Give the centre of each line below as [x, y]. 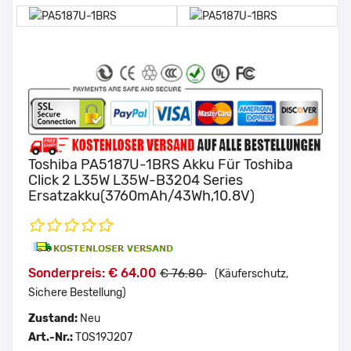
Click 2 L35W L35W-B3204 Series [136, 180]
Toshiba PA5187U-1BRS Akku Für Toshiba [161, 164]
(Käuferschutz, [251, 273]
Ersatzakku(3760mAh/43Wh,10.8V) [141, 195]
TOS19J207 [104, 337]
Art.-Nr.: [52, 337]
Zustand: [54, 318]
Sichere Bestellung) [77, 292]
